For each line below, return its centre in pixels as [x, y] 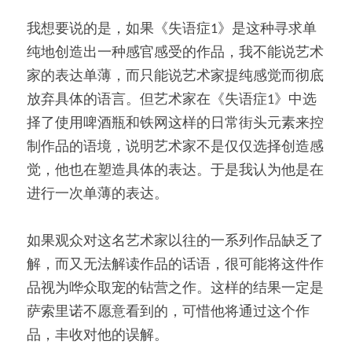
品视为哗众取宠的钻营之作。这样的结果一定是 [175, 288]
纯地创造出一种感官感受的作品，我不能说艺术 [175, 53]
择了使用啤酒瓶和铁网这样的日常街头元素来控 [175, 123]
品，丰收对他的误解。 [97, 335]
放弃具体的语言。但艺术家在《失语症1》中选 [172, 100]
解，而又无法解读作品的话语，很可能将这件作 [175, 265]
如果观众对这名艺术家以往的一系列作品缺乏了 [175, 241]
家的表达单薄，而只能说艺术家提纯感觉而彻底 [175, 76]
